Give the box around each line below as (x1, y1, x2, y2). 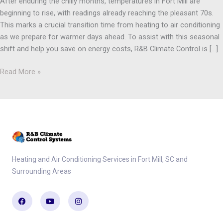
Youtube (49, 189, 77, 199)
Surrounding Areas (12, 167, 71, 175)
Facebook (21, 189, 54, 199)
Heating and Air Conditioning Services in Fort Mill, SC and (12, 155, 188, 163)
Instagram (77, 189, 111, 199)
